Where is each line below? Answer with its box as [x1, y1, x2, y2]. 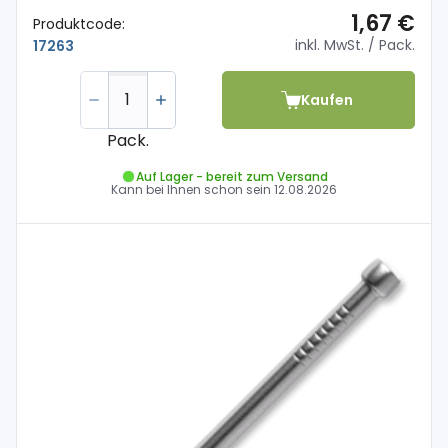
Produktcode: [33, 13, 125, 34]
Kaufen [300, 89, 353, 110]
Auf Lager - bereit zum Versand [135, 167, 328, 185]
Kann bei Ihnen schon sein [111, 181, 274, 198]
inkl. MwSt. [295, 35, 364, 55]
